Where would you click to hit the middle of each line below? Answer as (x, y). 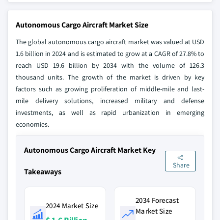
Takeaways (43, 172)
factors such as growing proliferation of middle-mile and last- (110, 89)
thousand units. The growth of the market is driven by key (110, 77)
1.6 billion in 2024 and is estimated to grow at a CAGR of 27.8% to (110, 54)
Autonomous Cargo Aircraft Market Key (90, 150)
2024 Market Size (72, 206)
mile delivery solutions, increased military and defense (110, 101)
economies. (32, 124)
